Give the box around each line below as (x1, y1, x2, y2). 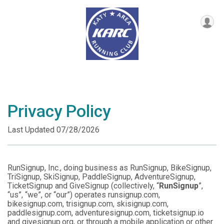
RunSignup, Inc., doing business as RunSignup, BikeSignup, (7, 163, 211, 172)
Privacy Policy (7, 101, 110, 121)
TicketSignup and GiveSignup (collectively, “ (7, 181, 159, 190)
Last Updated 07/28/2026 (7, 125, 99, 134)
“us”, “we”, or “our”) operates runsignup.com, (7, 190, 160, 199)
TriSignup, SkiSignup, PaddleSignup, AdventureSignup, (7, 172, 195, 181)
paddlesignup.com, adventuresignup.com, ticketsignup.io (7, 208, 204, 217)
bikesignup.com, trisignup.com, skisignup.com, (7, 199, 168, 208)
